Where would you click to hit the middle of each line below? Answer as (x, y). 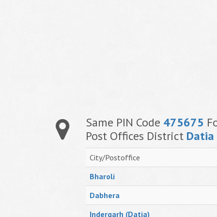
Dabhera (105, 195)
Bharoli (102, 176)
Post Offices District (136, 136)
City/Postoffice (115, 157)
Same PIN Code (124, 122)
